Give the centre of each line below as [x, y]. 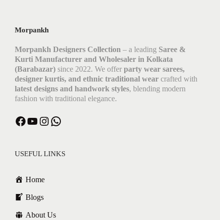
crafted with [178, 79]
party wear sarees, [154, 69]
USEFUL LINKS [40, 154]
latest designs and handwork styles [72, 89]
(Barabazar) [35, 69]
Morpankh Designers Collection [68, 50]
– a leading [140, 50]
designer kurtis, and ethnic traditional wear [87, 79]
